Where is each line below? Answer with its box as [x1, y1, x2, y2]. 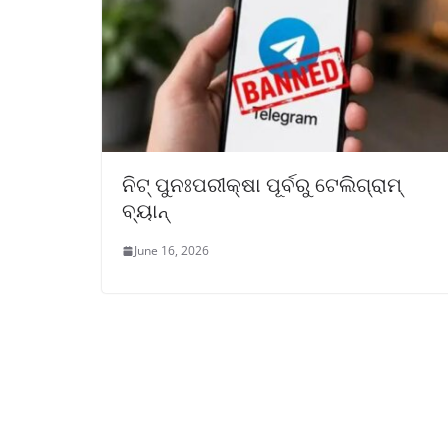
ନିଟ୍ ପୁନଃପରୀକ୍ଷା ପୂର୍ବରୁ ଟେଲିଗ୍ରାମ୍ [122, 171, 402, 199]
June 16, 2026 [134, 242, 209, 260]
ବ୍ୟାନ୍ [122, 197, 169, 225]
